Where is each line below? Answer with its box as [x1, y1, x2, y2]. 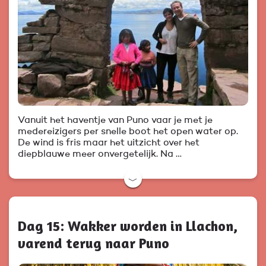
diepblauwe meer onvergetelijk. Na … [18, 150, 182, 160]
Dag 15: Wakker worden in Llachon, [18, 217, 237, 235]
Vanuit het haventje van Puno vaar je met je [18, 116, 213, 126]
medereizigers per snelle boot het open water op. [18, 127, 238, 137]
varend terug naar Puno [18, 235, 169, 252]
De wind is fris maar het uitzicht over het [18, 138, 199, 148]
